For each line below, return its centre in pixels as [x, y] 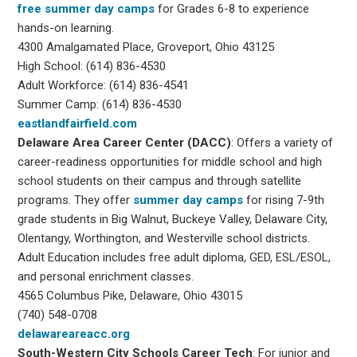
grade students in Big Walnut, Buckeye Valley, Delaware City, [173, 219]
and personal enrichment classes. [106, 276]
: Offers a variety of [282, 142]
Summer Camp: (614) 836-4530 [100, 104]
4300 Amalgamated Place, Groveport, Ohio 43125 [146, 47]
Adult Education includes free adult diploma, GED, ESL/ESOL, [175, 257]
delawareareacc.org [74, 333]
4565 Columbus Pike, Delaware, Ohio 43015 [130, 295]
